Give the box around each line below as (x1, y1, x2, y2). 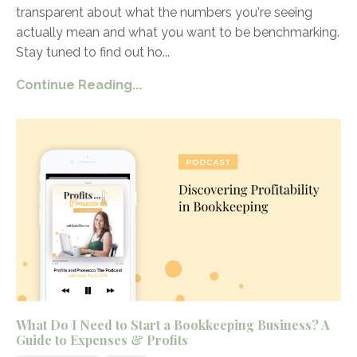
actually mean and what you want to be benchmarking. (16, 24, 339, 40)
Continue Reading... (16, 76, 142, 92)
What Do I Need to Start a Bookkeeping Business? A (16, 316, 330, 334)
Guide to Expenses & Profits (16, 331, 188, 349)
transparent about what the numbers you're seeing (16, 4, 312, 20)
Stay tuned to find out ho (16, 44, 163, 60)
